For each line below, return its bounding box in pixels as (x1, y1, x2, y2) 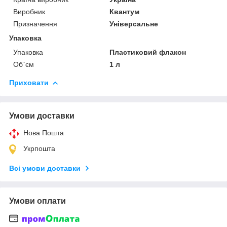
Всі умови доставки (9, 164, 81, 172)
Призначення (13, 19, 57, 28)
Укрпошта (23, 144, 55, 153)
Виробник (13, 7, 45, 16)
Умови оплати (9, 196, 66, 205)
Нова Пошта (23, 128, 64, 137)
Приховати (9, 78, 49, 87)
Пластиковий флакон (109, 48, 186, 56)
